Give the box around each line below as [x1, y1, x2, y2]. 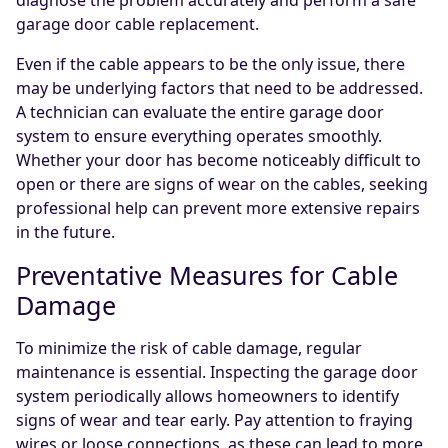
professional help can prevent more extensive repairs [16, 197, 420, 220]
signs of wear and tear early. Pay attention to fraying [16, 409, 413, 432]
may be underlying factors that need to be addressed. [16, 77, 423, 100]
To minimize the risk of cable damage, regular [16, 337, 362, 360]
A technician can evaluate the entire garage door [16, 101, 384, 124]
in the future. [16, 221, 115, 244]
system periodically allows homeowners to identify [16, 385, 399, 408]
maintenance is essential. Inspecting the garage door [16, 361, 418, 384]
